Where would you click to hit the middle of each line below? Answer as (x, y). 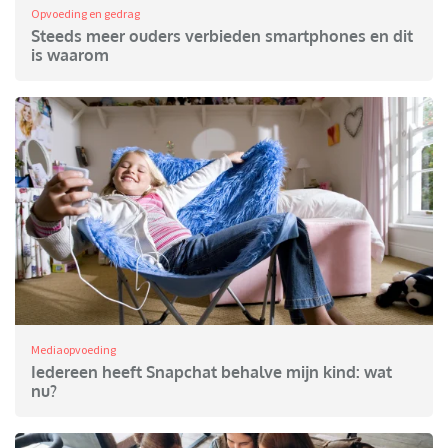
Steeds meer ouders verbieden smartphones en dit (222, 36)
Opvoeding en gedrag (85, 14)
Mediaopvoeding (73, 350)
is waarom (70, 55)
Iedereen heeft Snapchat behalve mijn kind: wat (211, 372)
